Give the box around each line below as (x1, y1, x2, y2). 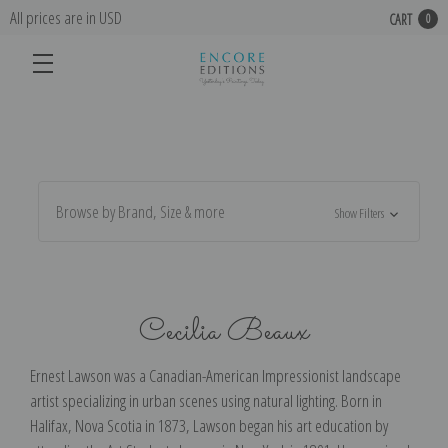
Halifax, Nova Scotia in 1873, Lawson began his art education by (30, 413, 388, 437)
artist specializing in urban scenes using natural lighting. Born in (30, 388, 382, 412)
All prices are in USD (10, 6, 122, 29)
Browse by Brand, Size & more (55, 200, 225, 223)
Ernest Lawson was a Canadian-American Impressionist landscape (30, 363, 401, 387)
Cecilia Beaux (138, 308, 310, 356)
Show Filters (335, 204, 387, 222)
